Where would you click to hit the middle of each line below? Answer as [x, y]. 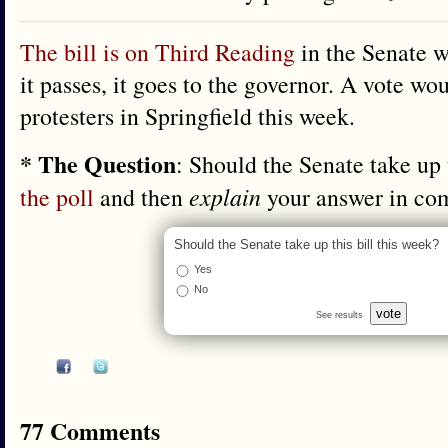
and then [141, 197]
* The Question [98, 163]
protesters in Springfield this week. [187, 116]
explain [225, 196]
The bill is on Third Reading [157, 52]
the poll [57, 197]
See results [339, 315]
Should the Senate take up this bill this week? [306, 244]
